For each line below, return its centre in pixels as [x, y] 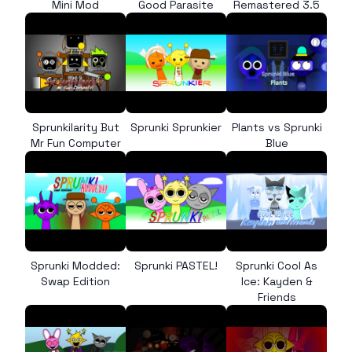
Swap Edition [75, 281]
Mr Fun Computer [75, 143]
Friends [277, 297]
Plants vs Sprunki [277, 127]
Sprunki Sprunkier [176, 127]
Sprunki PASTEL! [176, 266]
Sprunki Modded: [75, 266]
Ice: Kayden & [277, 281]
